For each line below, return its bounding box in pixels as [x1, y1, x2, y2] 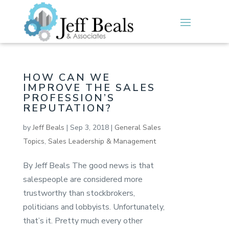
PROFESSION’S [22, 90, 115, 105]
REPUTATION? [22, 101, 112, 115]
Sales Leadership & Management [48, 136, 156, 146]
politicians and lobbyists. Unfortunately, [22, 201, 165, 213]
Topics [22, 136, 44, 146]
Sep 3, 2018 [70, 122, 109, 132]
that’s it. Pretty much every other [22, 215, 143, 226]
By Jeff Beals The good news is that [22, 159, 154, 171]
